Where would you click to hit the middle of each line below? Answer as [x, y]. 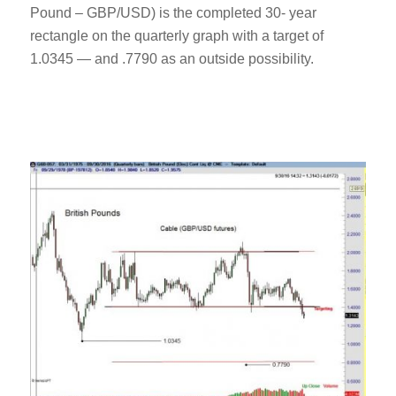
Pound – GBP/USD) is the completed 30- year [173, 13]
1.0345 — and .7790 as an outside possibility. [171, 59]
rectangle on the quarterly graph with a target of [176, 36]
